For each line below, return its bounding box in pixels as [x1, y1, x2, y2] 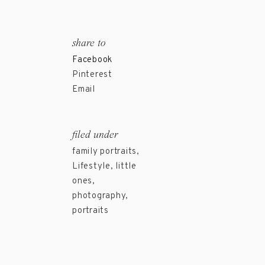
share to [72, 38, 106, 49]
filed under [72, 130, 118, 140]
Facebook [72, 54, 112, 66]
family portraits [72, 146, 137, 157]
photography [72, 190, 126, 202]
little [115, 161, 137, 172]
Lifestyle [72, 161, 111, 172]
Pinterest [72, 69, 112, 80]
